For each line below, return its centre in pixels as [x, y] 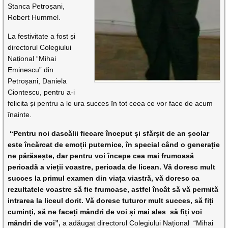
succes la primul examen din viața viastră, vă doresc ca [104, 178]
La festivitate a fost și [42, 36]
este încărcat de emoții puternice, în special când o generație [114, 145]
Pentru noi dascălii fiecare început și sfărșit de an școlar [111, 133]
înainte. [20, 115]
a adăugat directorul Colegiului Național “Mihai [138, 223]
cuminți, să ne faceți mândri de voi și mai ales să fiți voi [105, 212]
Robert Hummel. [34, 17]
